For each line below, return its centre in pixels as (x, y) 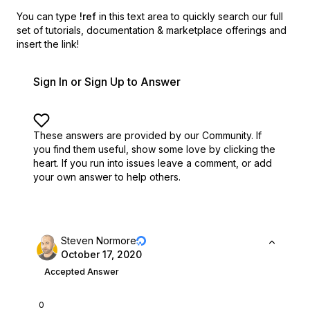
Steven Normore (99, 240)
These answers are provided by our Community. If (147, 135)
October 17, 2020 (101, 254)
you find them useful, (81, 149)
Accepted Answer (82, 272)
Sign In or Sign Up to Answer (107, 82)
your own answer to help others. (107, 177)
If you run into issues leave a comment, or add (167, 163)
